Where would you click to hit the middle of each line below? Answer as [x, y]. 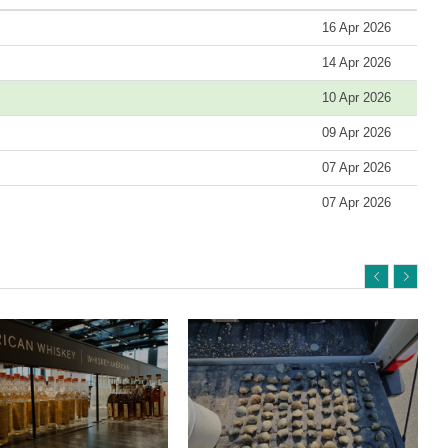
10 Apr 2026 [356, 97]
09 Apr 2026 [356, 132]
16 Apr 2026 [356, 27]
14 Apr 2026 [356, 62]
